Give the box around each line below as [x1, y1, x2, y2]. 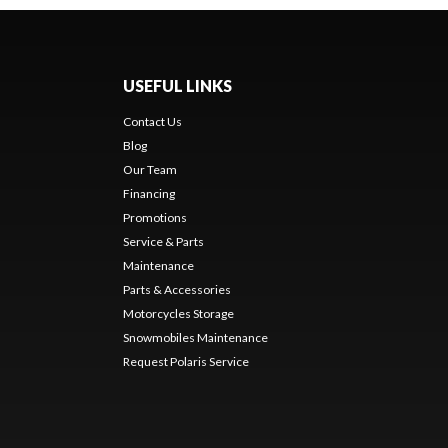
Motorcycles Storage [122, 306, 234, 322]
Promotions [122, 210, 187, 226]
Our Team [122, 162, 177, 178]
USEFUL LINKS [122, 76, 232, 96]
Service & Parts [122, 234, 204, 250]
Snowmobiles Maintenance [122, 330, 268, 346]
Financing [122, 186, 175, 202]
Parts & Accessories [122, 282, 231, 298]
